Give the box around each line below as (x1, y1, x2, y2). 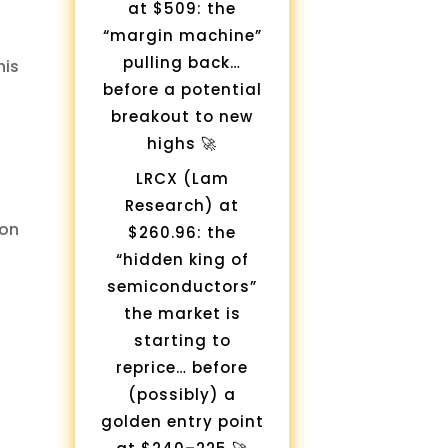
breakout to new (111, 106, 254, 128)
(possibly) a (128, 383, 237, 405)
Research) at (125, 194, 240, 216)
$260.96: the (128, 221, 237, 243)
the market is (123, 302, 241, 324)
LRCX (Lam (135, 167, 229, 189)
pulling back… (123, 52, 242, 74)
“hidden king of (115, 248, 249, 270)
